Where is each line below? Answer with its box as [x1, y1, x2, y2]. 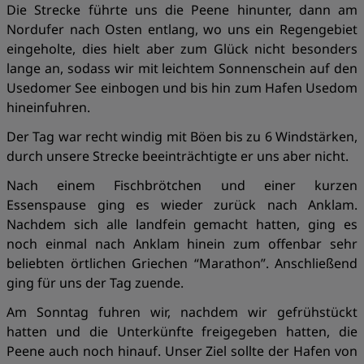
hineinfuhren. [6, 98, 90, 116]
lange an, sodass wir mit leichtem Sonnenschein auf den [6, 59, 357, 77]
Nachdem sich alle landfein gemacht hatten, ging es [6, 215, 357, 233]
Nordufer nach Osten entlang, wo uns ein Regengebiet [6, 20, 357, 38]
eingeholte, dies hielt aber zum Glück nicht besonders [6, 40, 357, 58]
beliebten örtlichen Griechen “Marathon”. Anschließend [6, 254, 357, 272]
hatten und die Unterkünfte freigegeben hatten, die [6, 323, 357, 340]
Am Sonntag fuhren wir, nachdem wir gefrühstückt [6, 303, 357, 321]
